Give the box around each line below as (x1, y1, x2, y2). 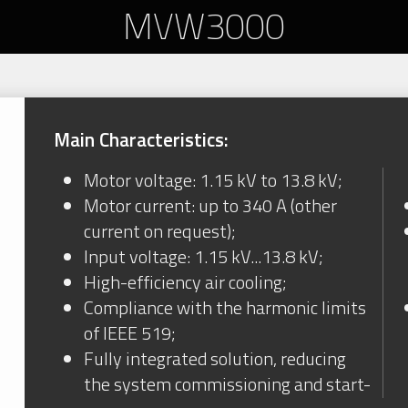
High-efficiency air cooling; (84, 268, 288, 297)
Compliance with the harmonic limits (84, 293, 367, 322)
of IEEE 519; (84, 319, 177, 348)
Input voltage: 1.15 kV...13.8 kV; (84, 242, 324, 271)
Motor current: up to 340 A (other (84, 191, 338, 220)
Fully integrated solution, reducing (84, 344, 347, 373)
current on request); (84, 217, 237, 246)
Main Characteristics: (54, 125, 229, 155)
